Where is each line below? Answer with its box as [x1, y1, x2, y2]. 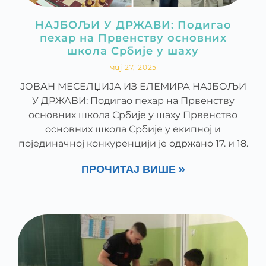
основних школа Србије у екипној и [45, 123, 221, 135]
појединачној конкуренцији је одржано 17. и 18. [18, 138, 248, 149]
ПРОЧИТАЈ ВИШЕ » [81, 163, 185, 177]
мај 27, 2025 [109, 63, 157, 72]
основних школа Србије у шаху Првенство [28, 109, 237, 121]
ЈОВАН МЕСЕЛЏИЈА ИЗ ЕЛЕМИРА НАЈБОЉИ [20, 81, 246, 92]
